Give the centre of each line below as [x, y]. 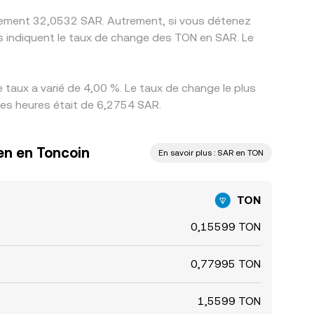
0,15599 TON [226, 227]
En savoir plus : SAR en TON [211, 153]
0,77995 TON [226, 264]
